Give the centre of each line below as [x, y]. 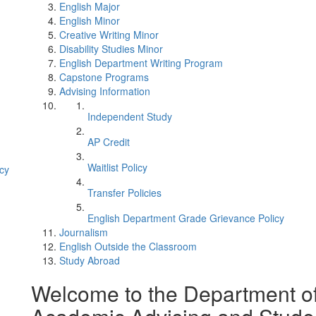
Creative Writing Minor [109, 35]
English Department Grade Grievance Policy [186, 218]
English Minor [90, 20]
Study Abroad [90, 260]
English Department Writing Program [141, 63]
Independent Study [130, 116]
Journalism [84, 232]
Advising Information [105, 91]
